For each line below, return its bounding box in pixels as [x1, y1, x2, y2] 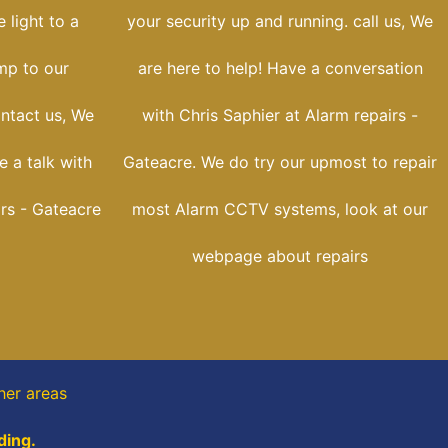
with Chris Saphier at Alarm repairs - [142, 105, 418, 126]
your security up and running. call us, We [127, 11, 433, 32]
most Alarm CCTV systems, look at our [132, 199, 428, 220]
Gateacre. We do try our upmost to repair [123, 152, 437, 173]
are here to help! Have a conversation [137, 58, 423, 79]
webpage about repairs [192, 246, 368, 267]
